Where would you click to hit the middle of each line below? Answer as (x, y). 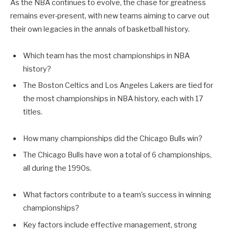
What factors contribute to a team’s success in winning (117, 195)
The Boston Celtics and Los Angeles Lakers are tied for (118, 86)
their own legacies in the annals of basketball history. (100, 29)
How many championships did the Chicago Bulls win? (113, 139)
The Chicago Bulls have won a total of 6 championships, (117, 155)
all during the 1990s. (57, 168)
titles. (33, 112)
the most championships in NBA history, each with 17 (113, 99)
